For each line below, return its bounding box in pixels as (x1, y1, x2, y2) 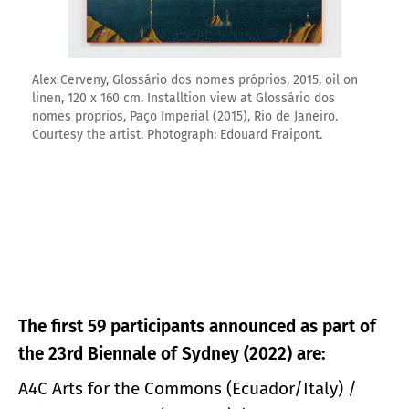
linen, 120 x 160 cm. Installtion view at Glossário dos (32, 90, 335, 107)
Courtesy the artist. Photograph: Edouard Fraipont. (32, 127, 322, 143)
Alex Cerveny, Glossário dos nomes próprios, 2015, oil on (32, 72, 358, 89)
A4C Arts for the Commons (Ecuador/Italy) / (18, 377, 357, 399)
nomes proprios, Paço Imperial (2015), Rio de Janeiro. (32, 109, 338, 125)
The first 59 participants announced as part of (18, 315, 376, 337)
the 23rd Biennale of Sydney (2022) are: (18, 342, 326, 364)
